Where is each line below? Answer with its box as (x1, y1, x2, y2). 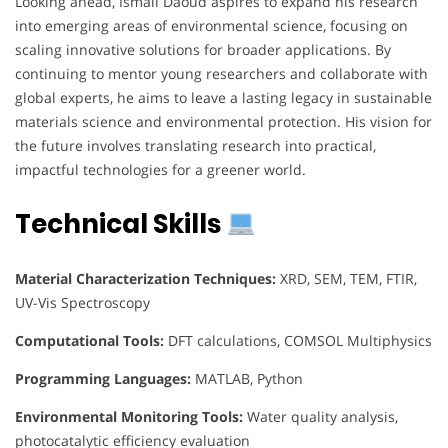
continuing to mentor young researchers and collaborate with (15, 63, 428, 83)
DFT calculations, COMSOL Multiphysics (164, 330, 432, 350)
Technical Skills (15, 205, 226, 242)
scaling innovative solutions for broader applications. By (15, 39, 391, 59)
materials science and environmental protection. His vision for (15, 111, 432, 131)
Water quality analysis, (243, 406, 398, 426)
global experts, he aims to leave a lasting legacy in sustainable (15, 87, 432, 107)
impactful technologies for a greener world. (15, 159, 306, 179)
